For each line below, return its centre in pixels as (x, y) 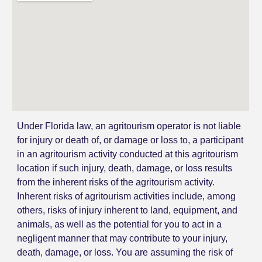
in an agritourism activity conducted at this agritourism (128, 154)
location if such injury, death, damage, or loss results (125, 168)
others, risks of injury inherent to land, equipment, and (127, 210)
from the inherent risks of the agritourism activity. (116, 182)
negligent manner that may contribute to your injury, (123, 238)
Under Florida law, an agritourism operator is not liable (129, 126)
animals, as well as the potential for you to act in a (120, 224)
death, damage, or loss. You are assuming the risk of (125, 252)
